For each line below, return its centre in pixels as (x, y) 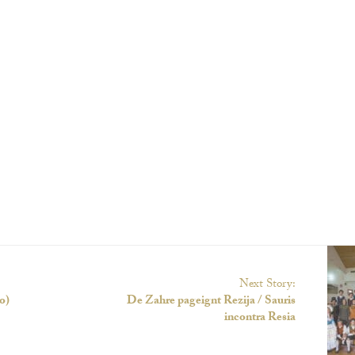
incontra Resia (260, 319)
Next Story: (268, 285)
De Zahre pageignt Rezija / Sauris (212, 302)
